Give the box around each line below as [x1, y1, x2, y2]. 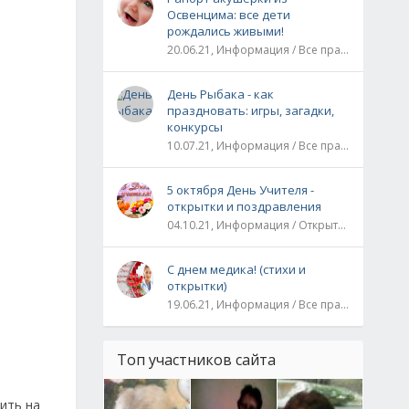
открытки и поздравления [167, 198, 321, 215]
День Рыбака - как [167, 86, 274, 102]
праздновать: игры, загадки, [167, 102, 334, 119]
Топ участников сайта [117, 350, 276, 370]
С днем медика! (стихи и [167, 261, 306, 278]
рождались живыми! [167, 23, 284, 39]
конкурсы [167, 119, 223, 135]
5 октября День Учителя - [167, 182, 314, 198]
